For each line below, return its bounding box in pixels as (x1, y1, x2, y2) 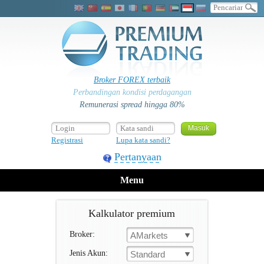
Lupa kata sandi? (116, 136, 170, 144)
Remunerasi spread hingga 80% (79, 100, 185, 109)
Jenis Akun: (70, 249, 108, 258)
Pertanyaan (114, 151, 161, 163)
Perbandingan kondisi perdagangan (72, 88, 192, 97)
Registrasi (51, 136, 83, 144)
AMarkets (130, 230, 168, 240)
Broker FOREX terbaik (94, 75, 170, 84)
